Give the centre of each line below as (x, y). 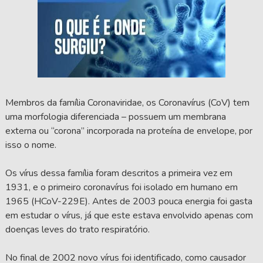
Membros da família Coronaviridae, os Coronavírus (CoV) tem (127, 103)
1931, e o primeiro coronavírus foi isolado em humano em (121, 188)
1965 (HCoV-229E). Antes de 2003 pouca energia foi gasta (129, 202)
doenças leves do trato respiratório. (77, 230)
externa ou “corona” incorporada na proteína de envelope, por (129, 131)
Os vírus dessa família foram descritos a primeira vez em (119, 173)
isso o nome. (31, 145)
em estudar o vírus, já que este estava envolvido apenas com (129, 216)
